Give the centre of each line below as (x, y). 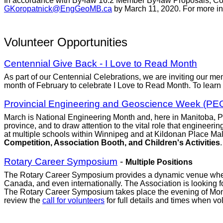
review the (23, 201)
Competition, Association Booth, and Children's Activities (112, 143)
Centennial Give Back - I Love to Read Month (101, 64)
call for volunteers (73, 201)
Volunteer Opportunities (66, 42)
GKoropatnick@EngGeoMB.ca (58, 9)
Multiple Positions (159, 162)
